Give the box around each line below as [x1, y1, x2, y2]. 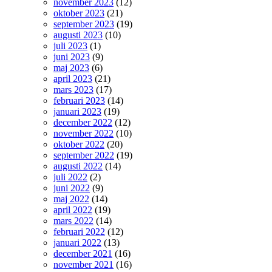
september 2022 [53, 149, 114, 160]
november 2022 [53, 127, 114, 138]
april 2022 [53, 204, 92, 215]
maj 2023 [53, 62, 89, 73]
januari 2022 [53, 237, 101, 248]
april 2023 [53, 73, 92, 84]
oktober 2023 [53, 7, 104, 18]
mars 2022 [53, 215, 93, 226]
